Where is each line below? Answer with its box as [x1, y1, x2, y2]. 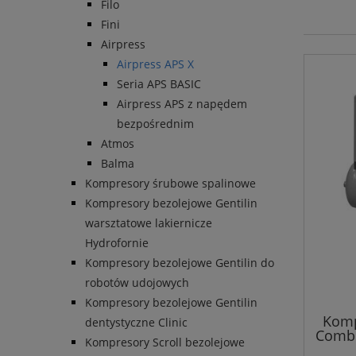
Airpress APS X [117, 56, 194, 72]
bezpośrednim [117, 116, 194, 132]
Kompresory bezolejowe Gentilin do [85, 255, 274, 271]
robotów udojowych [85, 275, 189, 291]
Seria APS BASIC [117, 76, 201, 92]
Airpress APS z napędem [117, 96, 247, 112]
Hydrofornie [85, 235, 149, 251]
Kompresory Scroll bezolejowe [85, 335, 245, 350]
